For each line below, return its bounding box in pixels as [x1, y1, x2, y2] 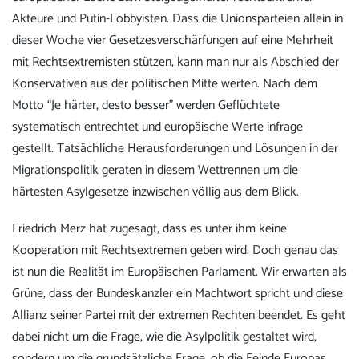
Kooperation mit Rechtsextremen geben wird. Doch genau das [12, 240, 338, 262]
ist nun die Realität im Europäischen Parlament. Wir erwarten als [12, 261, 347, 284]
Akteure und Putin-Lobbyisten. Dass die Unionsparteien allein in [12, 7, 343, 30]
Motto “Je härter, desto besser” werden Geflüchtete [12, 94, 280, 116]
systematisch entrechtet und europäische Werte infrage [12, 115, 303, 138]
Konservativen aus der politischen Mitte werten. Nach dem [12, 72, 317, 95]
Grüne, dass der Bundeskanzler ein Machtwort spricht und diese [12, 283, 343, 305]
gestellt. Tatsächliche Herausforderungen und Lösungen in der [12, 137, 338, 159]
